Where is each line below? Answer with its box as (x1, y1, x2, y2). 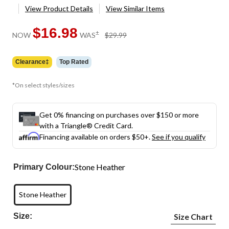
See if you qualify (152, 132, 205, 141)
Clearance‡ (15, 58, 49, 65)
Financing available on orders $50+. (39, 132, 152, 141)
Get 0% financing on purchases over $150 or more (39, 110, 199, 119)
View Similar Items (106, 4, 165, 13)
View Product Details (25, 4, 93, 13)
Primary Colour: (13, 162, 75, 171)
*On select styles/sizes (12, 81, 75, 89)
